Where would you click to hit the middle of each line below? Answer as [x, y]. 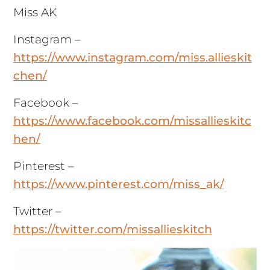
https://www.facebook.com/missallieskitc [132, 121]
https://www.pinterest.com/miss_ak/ [118, 184]
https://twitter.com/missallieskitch [112, 230]
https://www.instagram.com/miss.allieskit [132, 58]
